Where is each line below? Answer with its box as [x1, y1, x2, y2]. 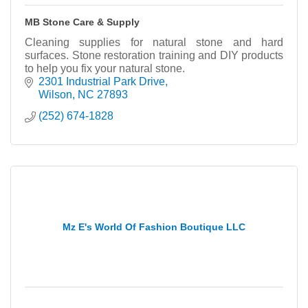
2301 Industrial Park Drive [38, 75, 165, 87]
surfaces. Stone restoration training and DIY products [25, 49, 283, 61]
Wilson [38, 88, 72, 100]
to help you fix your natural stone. [25, 62, 185, 74]
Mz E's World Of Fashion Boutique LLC [63, 221, 245, 232]
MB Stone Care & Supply [25, 16, 140, 27]
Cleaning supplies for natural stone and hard [25, 36, 283, 48]
